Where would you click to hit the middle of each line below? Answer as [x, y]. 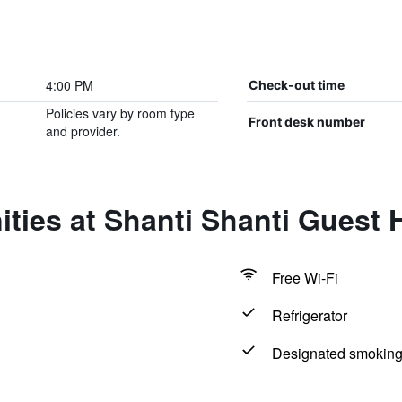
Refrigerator [309, 315]
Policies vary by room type [120, 113]
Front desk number [306, 122]
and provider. [83, 131]
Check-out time [296, 85]
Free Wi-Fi [305, 278]
